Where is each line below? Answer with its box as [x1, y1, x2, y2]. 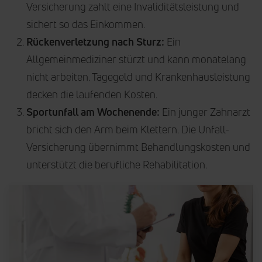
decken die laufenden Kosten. [26, 87, 157, 101]
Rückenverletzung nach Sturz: [26, 35, 164, 49]
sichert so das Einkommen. [26, 17, 145, 31]
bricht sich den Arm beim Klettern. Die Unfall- [26, 122, 229, 136]
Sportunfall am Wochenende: [26, 105, 160, 119]
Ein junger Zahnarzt [160, 105, 250, 119]
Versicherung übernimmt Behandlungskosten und [26, 140, 250, 154]
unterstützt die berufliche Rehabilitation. [26, 157, 207, 171]
